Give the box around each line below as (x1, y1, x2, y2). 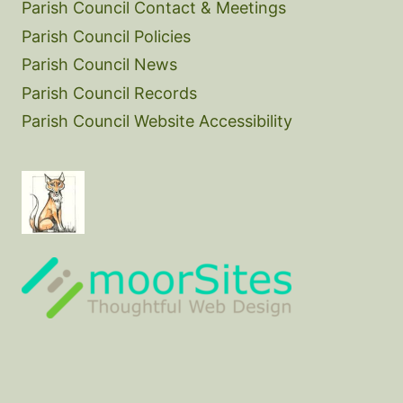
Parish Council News (22, 55, 177, 75)
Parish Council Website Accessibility (22, 112, 292, 131)
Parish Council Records (22, 83, 197, 103)
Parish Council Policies (22, 26, 191, 46)
